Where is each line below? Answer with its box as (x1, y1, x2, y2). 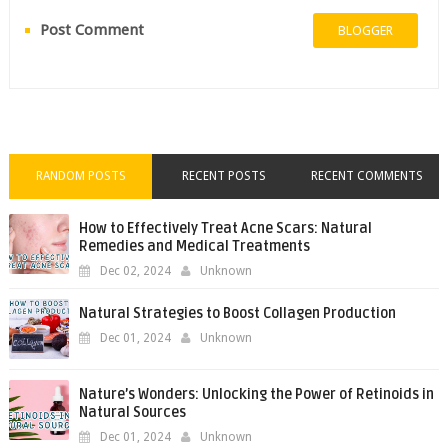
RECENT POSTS (181, 168, 266, 183)
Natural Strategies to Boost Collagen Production (78, 304, 396, 322)
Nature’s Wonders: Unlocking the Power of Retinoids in (78, 385, 434, 403)
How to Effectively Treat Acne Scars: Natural (78, 219, 372, 237)
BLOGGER (338, 22, 394, 38)
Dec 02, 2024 (99, 263, 171, 278)
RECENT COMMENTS (311, 168, 424, 183)
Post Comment (39, 20, 144, 39)
